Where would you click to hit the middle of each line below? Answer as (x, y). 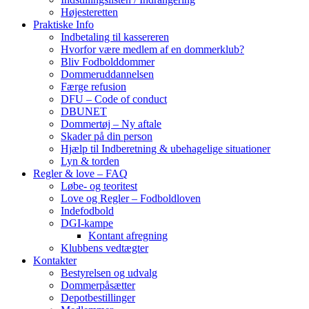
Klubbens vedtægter (104, 248)
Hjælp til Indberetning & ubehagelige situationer (166, 149)
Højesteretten (89, 12)
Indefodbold (87, 211)
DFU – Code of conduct (114, 99)
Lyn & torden (90, 161)
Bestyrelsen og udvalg (109, 273)
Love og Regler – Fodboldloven (131, 198)
